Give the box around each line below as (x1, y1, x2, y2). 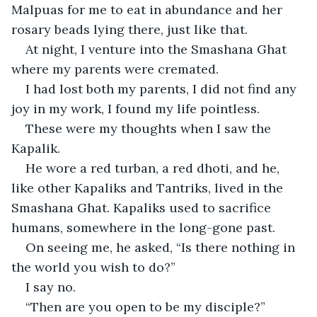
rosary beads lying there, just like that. (11, 21, 248, 38)
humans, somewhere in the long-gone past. (11, 219, 275, 236)
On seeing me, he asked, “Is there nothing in (25, 238, 299, 255)
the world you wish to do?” (11, 258, 175, 275)
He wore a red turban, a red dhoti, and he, (25, 159, 283, 176)
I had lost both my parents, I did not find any (25, 80, 300, 97)
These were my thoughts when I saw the (25, 120, 275, 137)
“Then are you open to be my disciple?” (25, 298, 265, 315)
